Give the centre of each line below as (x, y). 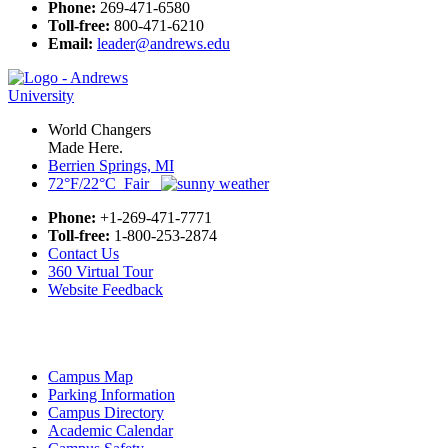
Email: (70, 43)
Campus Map (90, 376)
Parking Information (111, 394)
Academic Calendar (110, 430)
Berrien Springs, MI (111, 165)
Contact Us (83, 253)
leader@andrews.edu (163, 43)
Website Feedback (105, 289)
